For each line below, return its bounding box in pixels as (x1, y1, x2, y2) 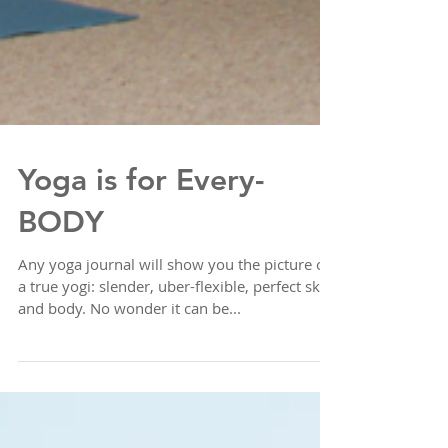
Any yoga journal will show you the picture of (18, 304, 330, 324)
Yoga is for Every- (18, 212, 264, 248)
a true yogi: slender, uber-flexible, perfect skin (18, 326, 333, 346)
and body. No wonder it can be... (18, 348, 241, 368)
